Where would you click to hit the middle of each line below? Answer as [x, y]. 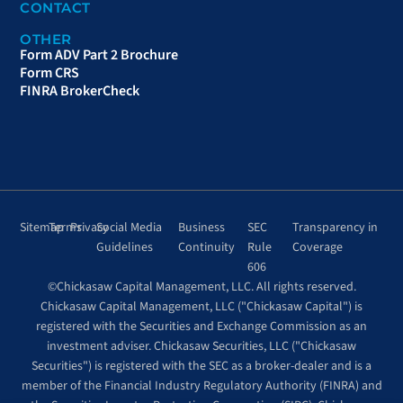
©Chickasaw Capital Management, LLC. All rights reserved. [201, 287]
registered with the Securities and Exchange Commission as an [201, 327]
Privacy [90, 228]
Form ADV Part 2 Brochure [99, 55]
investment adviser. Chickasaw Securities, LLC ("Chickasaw [201, 347]
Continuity [206, 248]
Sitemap [42, 228]
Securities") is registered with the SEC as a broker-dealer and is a [201, 367]
